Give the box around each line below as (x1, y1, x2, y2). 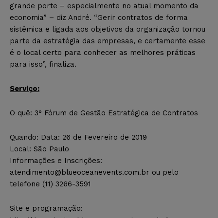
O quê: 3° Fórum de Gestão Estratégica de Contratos (10, 109, 198, 118)
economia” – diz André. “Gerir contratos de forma (10, 13, 188, 22)
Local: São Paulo (10, 145, 69, 154)
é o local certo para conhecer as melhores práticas (10, 48, 196, 57)
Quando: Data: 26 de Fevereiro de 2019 (10, 133, 147, 142)
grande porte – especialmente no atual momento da (10, 1, 199, 11)
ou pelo (149, 168, 179, 177)
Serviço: (10, 84, 39, 93)
